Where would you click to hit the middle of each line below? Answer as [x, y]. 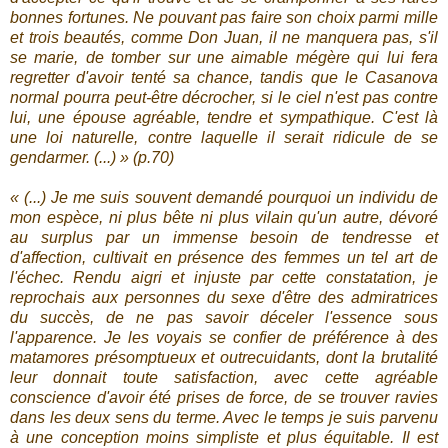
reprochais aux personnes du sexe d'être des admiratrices [224, 298]
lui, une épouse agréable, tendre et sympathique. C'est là [224, 118]
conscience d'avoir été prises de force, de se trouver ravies [224, 398]
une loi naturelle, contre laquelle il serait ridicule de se [224, 138]
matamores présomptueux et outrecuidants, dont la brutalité [224, 358]
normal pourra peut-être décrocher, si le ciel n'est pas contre [224, 98]
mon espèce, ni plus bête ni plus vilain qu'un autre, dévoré [224, 218]
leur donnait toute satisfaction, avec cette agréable [224, 378]
